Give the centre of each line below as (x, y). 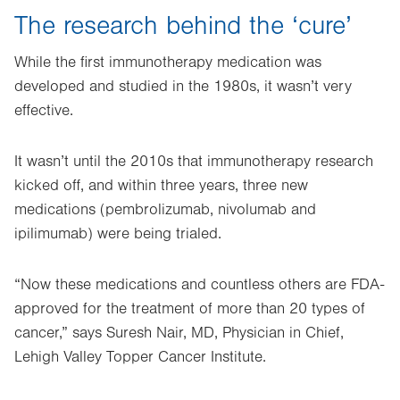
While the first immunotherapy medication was (168, 62)
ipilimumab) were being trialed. (118, 234)
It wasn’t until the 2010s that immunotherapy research (194, 162)
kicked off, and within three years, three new (161, 186)
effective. (44, 111)
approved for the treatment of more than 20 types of (190, 309)
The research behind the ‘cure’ (183, 26)
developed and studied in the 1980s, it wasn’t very (183, 87)
